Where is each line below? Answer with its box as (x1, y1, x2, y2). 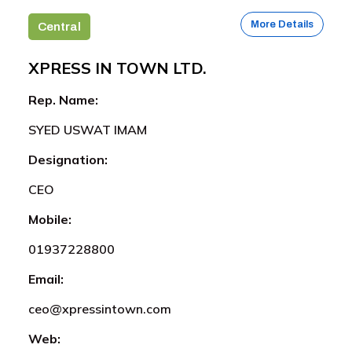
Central (38, 20, 81, 33)
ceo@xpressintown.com (28, 300, 171, 317)
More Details (251, 18, 313, 30)
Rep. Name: (28, 91, 98, 108)
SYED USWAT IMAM (28, 121, 147, 137)
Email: (28, 270, 64, 287)
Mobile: (28, 211, 71, 227)
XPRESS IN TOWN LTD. (28, 57, 207, 78)
